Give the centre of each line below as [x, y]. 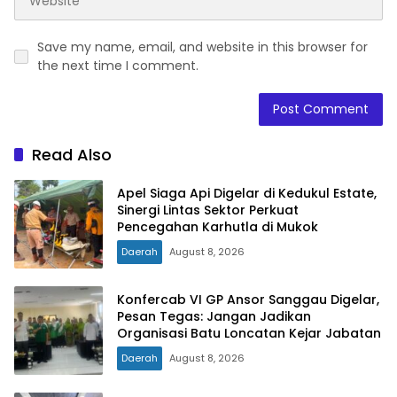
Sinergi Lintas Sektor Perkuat [208, 210]
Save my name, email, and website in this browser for [202, 47]
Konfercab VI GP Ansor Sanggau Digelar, [248, 299]
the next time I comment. [118, 66]
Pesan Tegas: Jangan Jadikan [214, 316]
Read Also [72, 155]
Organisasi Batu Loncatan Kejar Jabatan [249, 333]
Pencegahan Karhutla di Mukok [218, 226]
